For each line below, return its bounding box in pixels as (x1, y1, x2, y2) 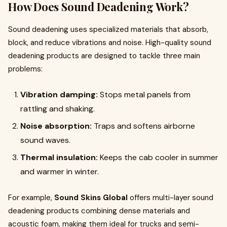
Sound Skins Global (54, 193, 128, 203)
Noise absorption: (20, 121, 92, 131)
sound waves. (20, 135, 70, 145)
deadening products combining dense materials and (8, 206, 190, 216)
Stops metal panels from (98, 89, 191, 100)
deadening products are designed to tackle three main (8, 51, 200, 61)
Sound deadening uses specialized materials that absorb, (8, 24, 208, 34)
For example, (8, 193, 54, 203)
